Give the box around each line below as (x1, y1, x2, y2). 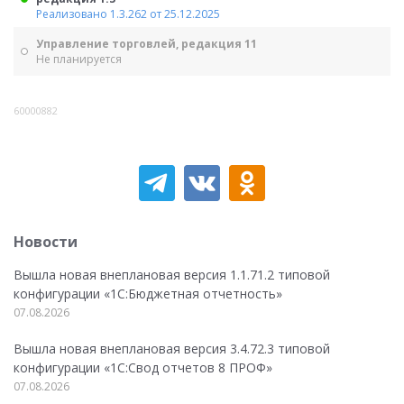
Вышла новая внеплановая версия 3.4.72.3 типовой (14, 340, 330, 357)
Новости (14, 232, 78, 252)
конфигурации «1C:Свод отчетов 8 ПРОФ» (14, 359, 272, 376)
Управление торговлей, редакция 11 (36, 36, 257, 51)
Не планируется (36, 51, 122, 67)
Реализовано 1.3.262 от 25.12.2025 (36, 6, 220, 22)
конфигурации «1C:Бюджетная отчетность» (14, 285, 282, 302)
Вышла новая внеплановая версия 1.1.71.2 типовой (14, 266, 330, 283)
